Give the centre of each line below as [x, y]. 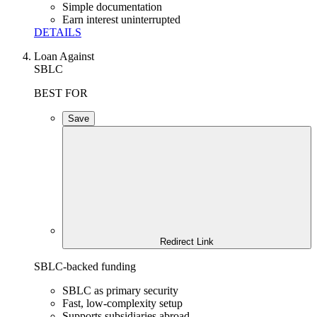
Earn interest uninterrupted [121, 19]
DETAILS [58, 32]
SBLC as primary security [120, 290]
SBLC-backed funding [85, 266]
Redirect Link [187, 241]
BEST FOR [61, 93]
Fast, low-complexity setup [122, 303]
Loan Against [64, 56]
